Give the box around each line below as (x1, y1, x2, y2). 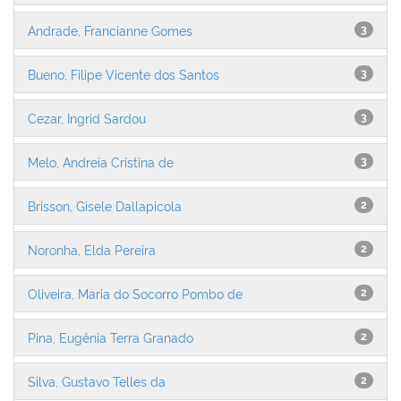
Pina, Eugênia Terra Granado (28, 328, 193, 346)
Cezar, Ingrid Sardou (28, 109, 146, 126)
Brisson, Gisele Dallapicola (28, 197, 182, 214)
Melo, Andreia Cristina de (28, 153, 174, 170)
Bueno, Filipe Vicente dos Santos (28, 65, 219, 82)
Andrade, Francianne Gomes (28, 21, 192, 38)
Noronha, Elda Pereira (28, 241, 156, 258)
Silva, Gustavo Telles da (28, 372, 166, 389)
